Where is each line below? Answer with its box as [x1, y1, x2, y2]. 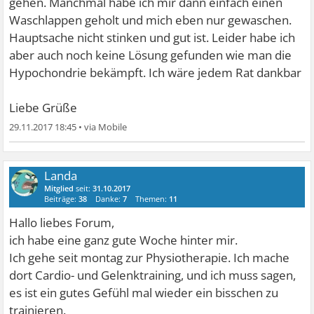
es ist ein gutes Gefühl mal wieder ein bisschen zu [9, 285, 279, 301]
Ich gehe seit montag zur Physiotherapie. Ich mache [9, 250, 290, 266]
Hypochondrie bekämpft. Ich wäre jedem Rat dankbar [9, 64, 302, 81]
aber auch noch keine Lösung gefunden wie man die [9, 47, 292, 64]
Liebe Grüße [9, 100, 78, 116]
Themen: [135, 193, 170, 205]
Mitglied [44, 183, 74, 194]
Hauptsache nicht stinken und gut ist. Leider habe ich [9, 29, 296, 46]
